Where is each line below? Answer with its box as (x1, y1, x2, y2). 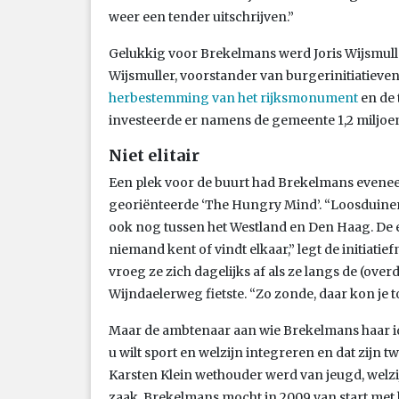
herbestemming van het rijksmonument (109, 89, 358, 106)
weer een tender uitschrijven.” (109, 8, 294, 25)
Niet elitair (109, 144, 199, 166)
